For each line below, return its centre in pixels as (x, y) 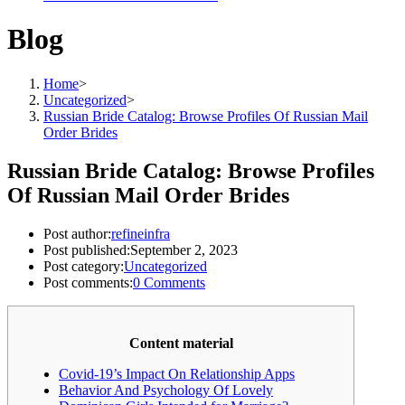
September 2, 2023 (184, 250)
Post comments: (88, 282)
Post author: (77, 233)
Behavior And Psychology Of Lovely (166, 390)
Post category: (84, 266)
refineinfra (141, 233)
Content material (181, 343)
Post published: (87, 250)
